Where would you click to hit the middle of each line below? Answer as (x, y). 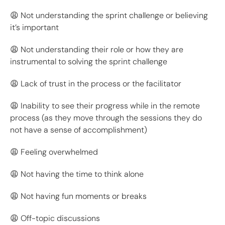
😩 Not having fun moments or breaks (78, 196)
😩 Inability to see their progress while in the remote (105, 106)
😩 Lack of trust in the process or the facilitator (96, 84)
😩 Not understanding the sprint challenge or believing (109, 16)
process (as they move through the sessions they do (106, 118)
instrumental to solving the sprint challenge (89, 62)
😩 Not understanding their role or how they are (97, 50)
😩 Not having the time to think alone (77, 174)
